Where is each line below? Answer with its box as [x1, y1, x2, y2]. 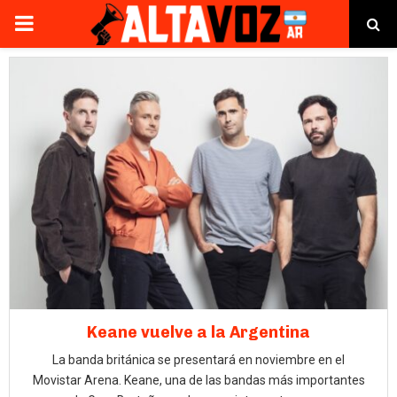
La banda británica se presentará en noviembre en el [52, 353, 345, 367]
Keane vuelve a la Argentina [87, 323, 310, 342]
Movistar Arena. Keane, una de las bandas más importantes [32, 373, 365, 387]
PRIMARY [13, 11, 104, 35]
